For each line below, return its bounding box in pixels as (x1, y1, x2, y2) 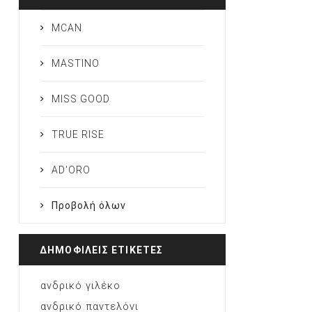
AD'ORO (51, 164, 91, 175)
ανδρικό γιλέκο (40, 279, 120, 292)
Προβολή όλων (51, 199, 126, 211)
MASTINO (51, 57, 100, 69)
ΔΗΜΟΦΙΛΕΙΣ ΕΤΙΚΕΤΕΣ (39, 244, 164, 256)
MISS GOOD (51, 93, 110, 104)
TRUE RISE (51, 128, 104, 140)
